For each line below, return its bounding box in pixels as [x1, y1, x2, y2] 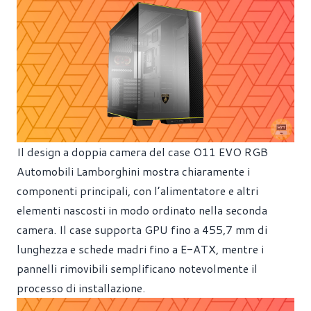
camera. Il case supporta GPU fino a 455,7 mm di [17, 221, 267, 237]
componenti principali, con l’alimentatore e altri [17, 183, 258, 199]
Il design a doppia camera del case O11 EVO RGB [17, 144, 268, 160]
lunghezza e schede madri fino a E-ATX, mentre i [17, 241, 264, 257]
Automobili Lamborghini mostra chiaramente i [17, 163, 250, 179]
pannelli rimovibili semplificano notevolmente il [17, 260, 258, 276]
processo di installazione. [17, 280, 145, 296]
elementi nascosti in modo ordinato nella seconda [17, 202, 267, 218]
